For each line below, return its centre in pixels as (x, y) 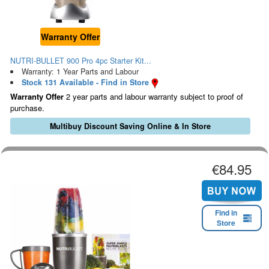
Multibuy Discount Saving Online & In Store (130, 126)
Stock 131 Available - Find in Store (85, 82)
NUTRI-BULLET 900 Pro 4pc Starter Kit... (81, 60)
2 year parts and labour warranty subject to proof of (153, 96)
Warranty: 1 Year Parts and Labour (80, 71)
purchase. (27, 107)
